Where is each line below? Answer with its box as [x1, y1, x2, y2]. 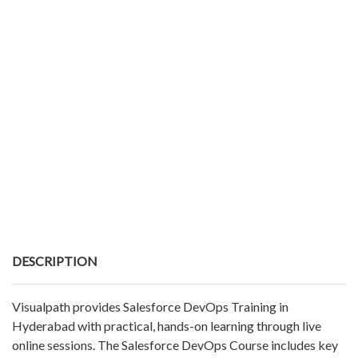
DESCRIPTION [12, 253, 97, 269]
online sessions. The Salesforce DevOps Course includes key [12, 337, 338, 353]
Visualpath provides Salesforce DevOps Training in [12, 299, 288, 315]
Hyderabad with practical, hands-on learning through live [12, 318, 321, 334]
